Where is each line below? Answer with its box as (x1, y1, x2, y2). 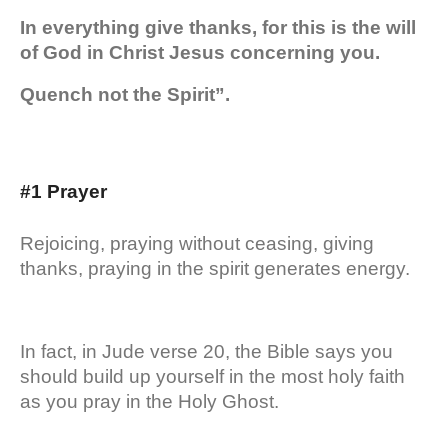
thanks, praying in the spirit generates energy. (20, 257, 415, 279)
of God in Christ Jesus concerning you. (20, 41, 385, 63)
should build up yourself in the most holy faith (20, 365, 405, 387)
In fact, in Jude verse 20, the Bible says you (20, 340, 393, 362)
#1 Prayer (20, 180, 112, 202)
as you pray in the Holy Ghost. (20, 390, 284, 412)
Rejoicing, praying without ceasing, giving (20, 232, 374, 254)
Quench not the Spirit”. (20, 83, 230, 105)
